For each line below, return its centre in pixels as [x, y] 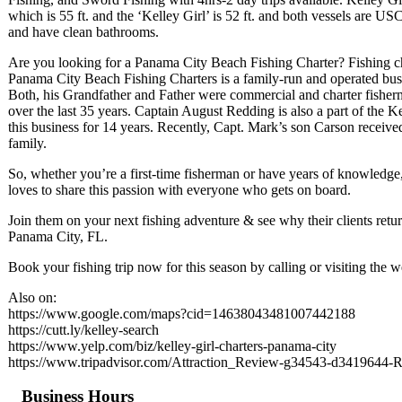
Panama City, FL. [58, 236]
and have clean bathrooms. [83, 31]
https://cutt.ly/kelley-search [83, 329]
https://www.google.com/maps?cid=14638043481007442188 [182, 313]
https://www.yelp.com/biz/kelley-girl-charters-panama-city [172, 345]
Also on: [32, 297]
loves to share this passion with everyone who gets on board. [179, 189]
